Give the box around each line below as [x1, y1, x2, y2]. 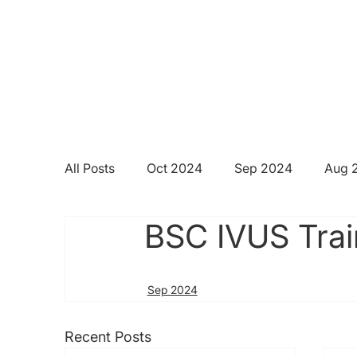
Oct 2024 [146, 160, 202, 177]
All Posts [64, 160, 115, 177]
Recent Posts [64, 328, 151, 346]
